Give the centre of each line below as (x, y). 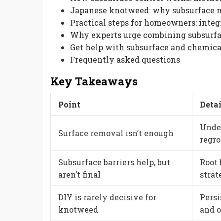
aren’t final (79, 174)
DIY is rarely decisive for (107, 197)
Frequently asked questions (125, 60)
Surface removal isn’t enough (116, 133)
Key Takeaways (94, 81)
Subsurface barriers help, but (114, 162)
